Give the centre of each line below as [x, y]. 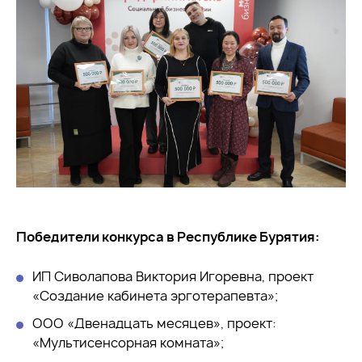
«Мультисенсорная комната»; [128, 342]
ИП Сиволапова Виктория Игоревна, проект [173, 276]
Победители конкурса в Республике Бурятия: [168, 236]
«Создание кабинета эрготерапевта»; [155, 295]
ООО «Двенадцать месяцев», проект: [154, 323]
